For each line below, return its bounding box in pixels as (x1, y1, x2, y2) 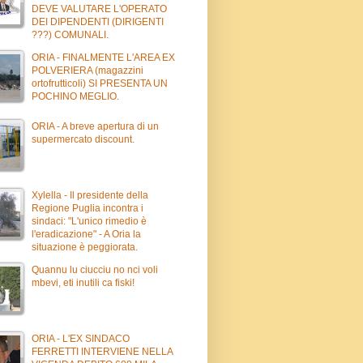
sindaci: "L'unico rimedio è (32, 215, 147, 227)
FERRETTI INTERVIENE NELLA (32, 345, 173, 357)
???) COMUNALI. (32, 28, 109, 41)
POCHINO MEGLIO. (32, 90, 119, 102)
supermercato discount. (32, 133, 135, 145)
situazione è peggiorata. (32, 241, 138, 253)
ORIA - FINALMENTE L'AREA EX (32, 51, 175, 63)
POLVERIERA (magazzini (32, 64, 143, 76)
